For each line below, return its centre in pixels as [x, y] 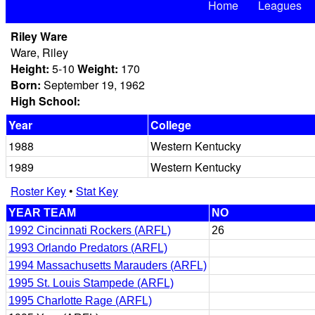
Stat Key [97, 191]
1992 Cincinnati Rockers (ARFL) [90, 230]
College [171, 125]
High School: [45, 101]
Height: [30, 69]
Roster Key [38, 191]
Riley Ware [39, 36]
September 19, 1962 [93, 85]
